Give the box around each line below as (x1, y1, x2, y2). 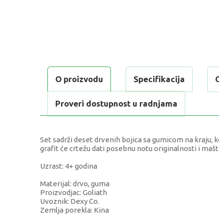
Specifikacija (133, 74, 185, 84)
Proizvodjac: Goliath (40, 188, 107, 197)
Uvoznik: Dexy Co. (40, 197, 99, 206)
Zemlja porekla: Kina (40, 206, 109, 215)
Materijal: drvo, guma (40, 179, 109, 188)
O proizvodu (55, 74, 103, 84)
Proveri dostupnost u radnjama (55, 99, 177, 109)
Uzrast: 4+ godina (40, 162, 97, 171)
